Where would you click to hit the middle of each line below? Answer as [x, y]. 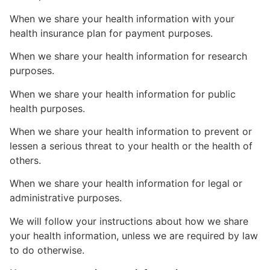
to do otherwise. [47, 250]
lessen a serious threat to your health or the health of [131, 146]
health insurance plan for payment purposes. [111, 33]
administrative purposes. [66, 198]
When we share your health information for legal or [126, 184]
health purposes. [47, 108]
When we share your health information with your [122, 18]
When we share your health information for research [128, 56]
